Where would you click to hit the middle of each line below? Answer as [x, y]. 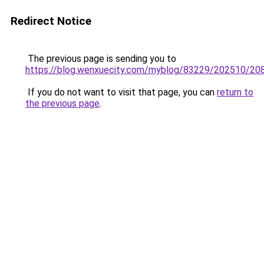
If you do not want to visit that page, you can [121, 92]
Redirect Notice [51, 21]
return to [235, 92]
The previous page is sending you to [101, 59]
